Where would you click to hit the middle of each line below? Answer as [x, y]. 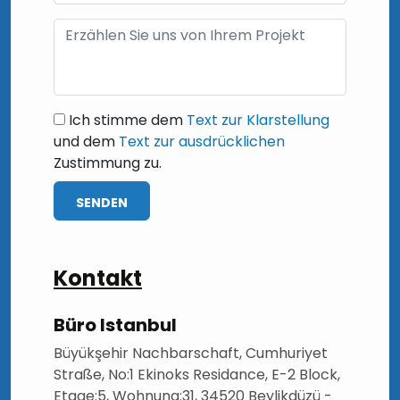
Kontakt [98, 278]
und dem [86, 141]
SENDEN [102, 202]
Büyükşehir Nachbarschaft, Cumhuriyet [191, 353]
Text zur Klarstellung [258, 120]
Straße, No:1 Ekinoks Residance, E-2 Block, [197, 374]
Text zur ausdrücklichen [202, 141]
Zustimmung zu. [108, 162]
